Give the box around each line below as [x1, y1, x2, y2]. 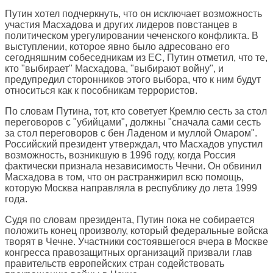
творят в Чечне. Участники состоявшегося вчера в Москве [5, 236, 268, 247]
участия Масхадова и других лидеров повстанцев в [5, 19, 238, 30]
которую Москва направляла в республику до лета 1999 [5, 183, 257, 194]
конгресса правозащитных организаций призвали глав [5, 247, 252, 258]
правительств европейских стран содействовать [5, 258, 224, 269]
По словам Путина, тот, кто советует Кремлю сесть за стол [5, 106, 267, 117]
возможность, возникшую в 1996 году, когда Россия [5, 150, 236, 161]
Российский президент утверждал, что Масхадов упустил [5, 139, 263, 150]
